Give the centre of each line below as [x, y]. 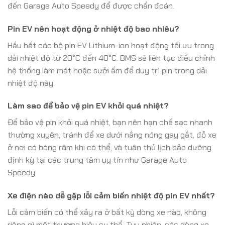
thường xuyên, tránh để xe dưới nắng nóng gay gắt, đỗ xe [112, 135]
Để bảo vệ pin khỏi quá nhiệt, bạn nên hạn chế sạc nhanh [110, 123]
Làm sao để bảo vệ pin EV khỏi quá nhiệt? [88, 106]
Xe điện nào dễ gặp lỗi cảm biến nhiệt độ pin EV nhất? [111, 196]
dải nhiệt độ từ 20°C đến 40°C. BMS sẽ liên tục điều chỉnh [111, 58]
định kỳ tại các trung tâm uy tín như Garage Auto [97, 160]
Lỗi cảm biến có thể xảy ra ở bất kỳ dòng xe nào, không [107, 212]
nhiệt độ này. [31, 83]
